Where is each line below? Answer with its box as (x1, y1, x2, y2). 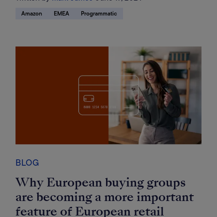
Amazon (21, 9, 42, 18)
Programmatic (81, 9, 117, 18)
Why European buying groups (15, 173, 186, 191)
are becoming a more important (15, 188, 194, 205)
